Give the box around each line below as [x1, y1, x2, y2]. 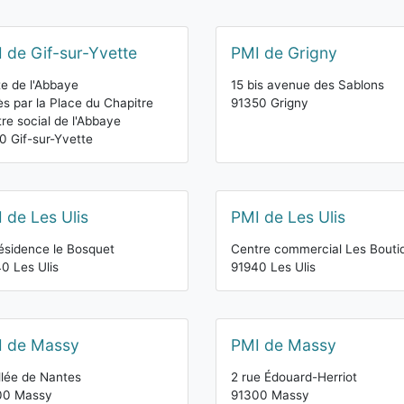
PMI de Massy [231, 335, 336, 354]
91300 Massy [231, 388, 309, 402]
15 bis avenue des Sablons [231, 78, 384, 92]
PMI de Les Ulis [231, 207, 345, 226]
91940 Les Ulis [231, 260, 316, 274]
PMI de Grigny [231, 43, 337, 62]
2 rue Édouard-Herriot [231, 370, 357, 384]
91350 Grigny [231, 96, 308, 110]
